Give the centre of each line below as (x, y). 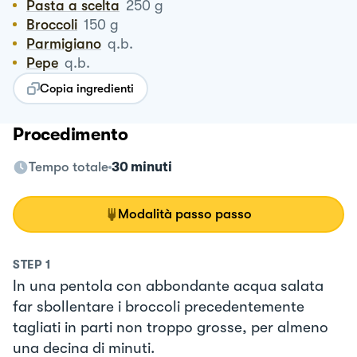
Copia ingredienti (87, 88)
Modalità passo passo (185, 214)
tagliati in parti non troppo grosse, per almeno (171, 327)
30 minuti (142, 167)
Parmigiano (68, 43)
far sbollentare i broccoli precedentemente (159, 306)
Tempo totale (69, 167)
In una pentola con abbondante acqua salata (168, 286)
